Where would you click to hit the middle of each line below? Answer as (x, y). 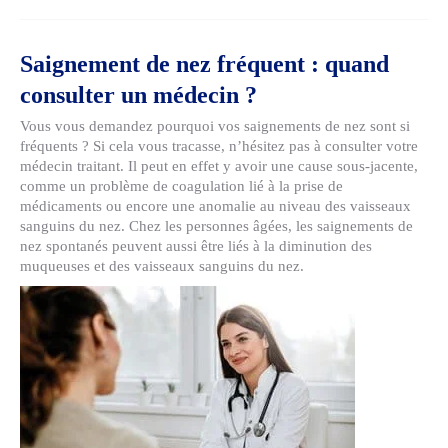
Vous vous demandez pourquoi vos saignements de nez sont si (215, 126)
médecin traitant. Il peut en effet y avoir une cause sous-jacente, (219, 166)
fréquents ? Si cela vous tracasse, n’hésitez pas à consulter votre (219, 146)
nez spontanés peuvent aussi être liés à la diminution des (196, 246)
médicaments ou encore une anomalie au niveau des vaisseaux (215, 206)
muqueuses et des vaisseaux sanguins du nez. (162, 266)
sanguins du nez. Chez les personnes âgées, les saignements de (216, 226)
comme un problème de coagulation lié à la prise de (181, 186)
